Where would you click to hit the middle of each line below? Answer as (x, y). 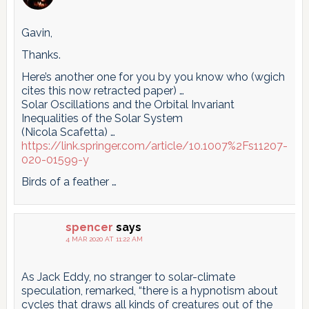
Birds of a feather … (69, 181)
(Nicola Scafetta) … (68, 132)
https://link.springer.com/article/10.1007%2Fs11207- (154, 146)
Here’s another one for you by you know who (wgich (153, 77)
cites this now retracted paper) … (102, 90)
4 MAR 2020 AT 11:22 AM (104, 239)
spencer (89, 227)
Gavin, (37, 32)
